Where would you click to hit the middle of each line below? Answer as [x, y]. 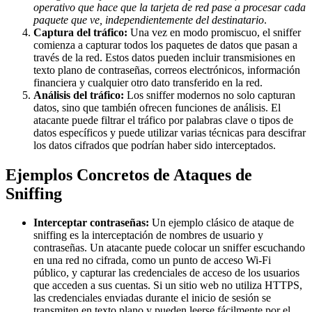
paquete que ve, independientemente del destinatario [149, 19]
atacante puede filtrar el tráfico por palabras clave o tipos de [163, 120]
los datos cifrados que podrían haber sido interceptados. [155, 145]
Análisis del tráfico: [79, 95]
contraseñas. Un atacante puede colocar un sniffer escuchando [169, 248]
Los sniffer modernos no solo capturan [210, 95]
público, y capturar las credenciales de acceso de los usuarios [166, 273]
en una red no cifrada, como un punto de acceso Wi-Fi [152, 260]
